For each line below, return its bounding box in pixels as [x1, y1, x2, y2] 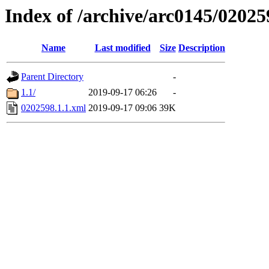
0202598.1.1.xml [21, 103, 86, 113]
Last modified [94, 43, 151, 53]
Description [178, 43, 225, 53]
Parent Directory [21, 71, 83, 82]
